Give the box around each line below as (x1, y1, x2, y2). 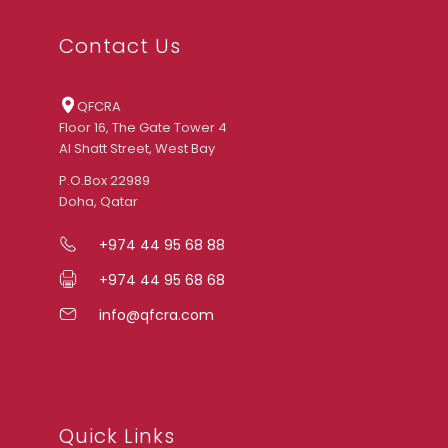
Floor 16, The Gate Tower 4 (58, 118, 227, 138)
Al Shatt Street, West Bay (58, 139, 215, 159)
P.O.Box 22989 (58, 171, 150, 191)
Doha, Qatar (58, 192, 138, 212)
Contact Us (58, 32, 181, 61)
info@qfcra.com (98, 305, 214, 326)
